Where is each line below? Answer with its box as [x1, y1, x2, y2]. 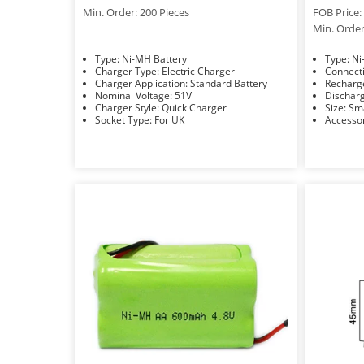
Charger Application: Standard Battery [190, 76, 267, 90]
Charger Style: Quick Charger [162, 100, 227, 115]
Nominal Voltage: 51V [175, 88, 192, 102]
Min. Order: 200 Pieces [83, 4, 189, 19]
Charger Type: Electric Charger [162, 63, 235, 78]
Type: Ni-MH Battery [122, 51, 187, 66]
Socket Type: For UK [154, 112, 184, 127]
